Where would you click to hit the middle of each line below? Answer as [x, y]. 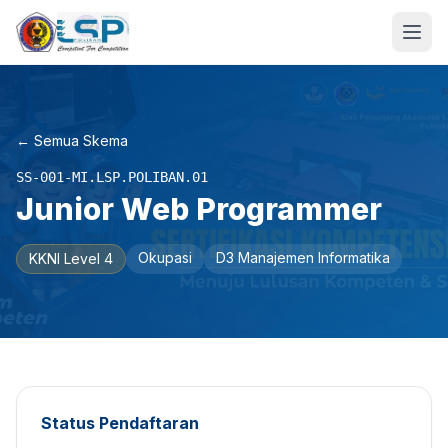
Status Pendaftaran [120, 423]
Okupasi [165, 257]
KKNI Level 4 [71, 258]
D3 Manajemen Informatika [303, 257]
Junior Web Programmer [199, 209]
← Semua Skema [72, 140]
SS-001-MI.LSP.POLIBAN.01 [112, 177]
